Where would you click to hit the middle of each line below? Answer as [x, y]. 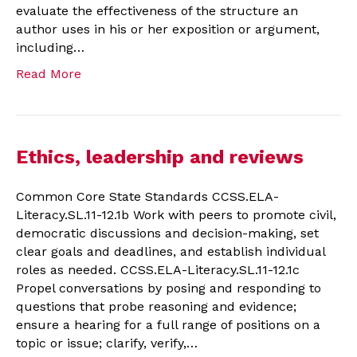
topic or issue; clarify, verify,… [107, 343]
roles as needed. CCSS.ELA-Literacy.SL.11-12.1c [158, 269]
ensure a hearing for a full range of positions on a [168, 324]
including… [50, 47]
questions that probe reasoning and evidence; [156, 306]
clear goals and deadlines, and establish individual [171, 251]
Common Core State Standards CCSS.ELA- [147, 196]
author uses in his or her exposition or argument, [168, 29]
